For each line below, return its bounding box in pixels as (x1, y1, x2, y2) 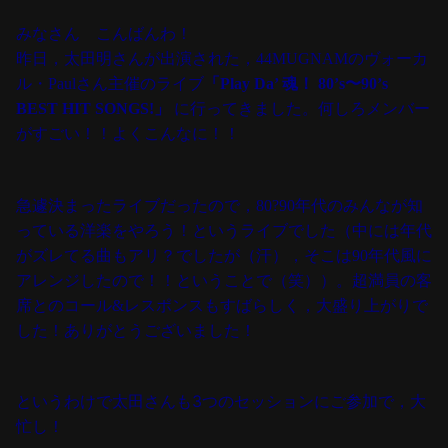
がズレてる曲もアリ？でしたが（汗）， (16, 246, 304, 264)
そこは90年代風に (304, 246, 432, 264)
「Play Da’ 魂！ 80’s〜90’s (204, 75, 388, 93)
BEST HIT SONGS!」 (16, 100, 170, 118)
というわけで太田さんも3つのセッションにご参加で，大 (16, 391, 426, 412)
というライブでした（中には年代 (192, 221, 432, 239)
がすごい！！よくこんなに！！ (16, 125, 240, 143)
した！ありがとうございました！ (16, 321, 256, 339)
